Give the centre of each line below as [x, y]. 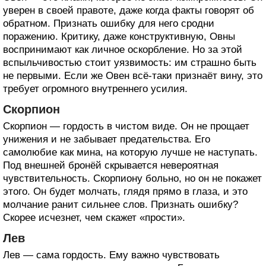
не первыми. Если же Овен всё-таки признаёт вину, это [133, 75]
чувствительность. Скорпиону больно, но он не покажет [132, 178]
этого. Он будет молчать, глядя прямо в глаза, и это [125, 191]
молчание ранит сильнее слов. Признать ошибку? [121, 204]
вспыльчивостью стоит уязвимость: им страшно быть [130, 62]
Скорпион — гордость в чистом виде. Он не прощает [126, 126]
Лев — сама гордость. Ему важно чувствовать [111, 255]
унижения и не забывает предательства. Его [107, 139]
